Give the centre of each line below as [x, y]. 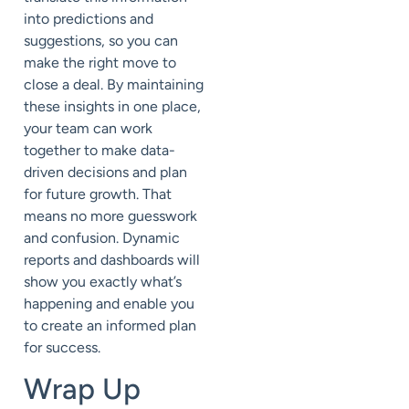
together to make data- [100, 150]
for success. [62, 347]
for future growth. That [98, 194]
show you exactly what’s [103, 282]
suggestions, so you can [101, 41]
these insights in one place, [112, 106]
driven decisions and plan [105, 172]
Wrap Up [82, 389]
